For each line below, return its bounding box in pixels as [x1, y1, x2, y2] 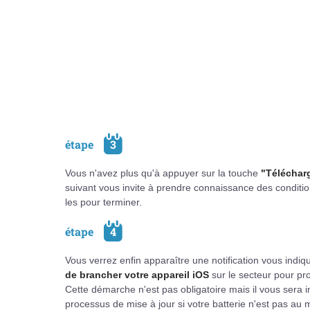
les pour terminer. [65, 197, 142, 208]
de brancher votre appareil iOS [65, 269, 209, 280]
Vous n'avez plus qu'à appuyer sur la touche [65, 167, 261, 179]
